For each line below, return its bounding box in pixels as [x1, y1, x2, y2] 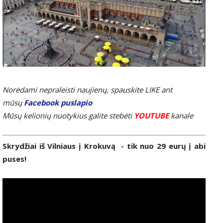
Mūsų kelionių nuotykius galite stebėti [2, 110, 134, 120]
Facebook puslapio [24, 97, 92, 108]
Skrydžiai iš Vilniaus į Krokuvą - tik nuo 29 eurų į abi [2, 141, 206, 151]
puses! [2, 154, 26, 164]
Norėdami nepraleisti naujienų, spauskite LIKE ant [2, 84, 172, 95]
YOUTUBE [134, 110, 169, 120]
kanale [169, 110, 193, 120]
